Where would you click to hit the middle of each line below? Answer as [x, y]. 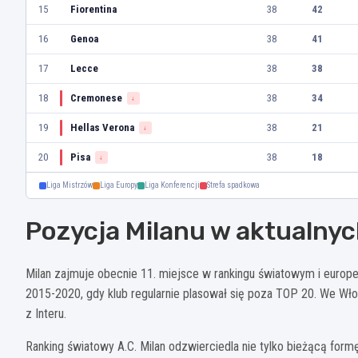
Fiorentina [93, 10]
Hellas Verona [102, 128]
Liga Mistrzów [70, 185]
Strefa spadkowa [233, 185]
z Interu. [46, 314]
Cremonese [96, 98]
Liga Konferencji [172, 185]
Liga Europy [119, 185]
